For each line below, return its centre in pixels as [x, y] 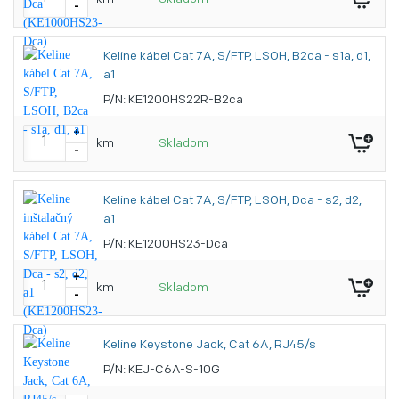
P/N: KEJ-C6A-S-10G [162, 370]
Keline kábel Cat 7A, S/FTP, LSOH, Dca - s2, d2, [232, 201]
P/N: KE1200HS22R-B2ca [173, 100]
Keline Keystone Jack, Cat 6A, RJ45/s [210, 345]
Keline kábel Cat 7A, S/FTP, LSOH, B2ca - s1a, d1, [237, 57]
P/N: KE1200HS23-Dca [166, 244]
